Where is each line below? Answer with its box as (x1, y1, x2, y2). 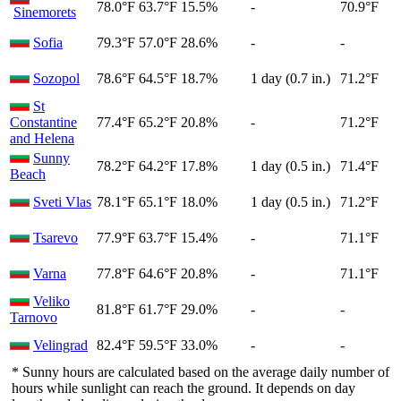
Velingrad (33, 337, 88, 353)
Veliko (33, 293, 70, 309)
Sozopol (33, 70, 80, 86)
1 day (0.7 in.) (251, 70, 330, 86)
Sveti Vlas (33, 193, 91, 209)
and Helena (10, 130, 74, 146)
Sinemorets (13, 4, 76, 20)
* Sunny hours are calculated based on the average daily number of (12, 363, 389, 380)
